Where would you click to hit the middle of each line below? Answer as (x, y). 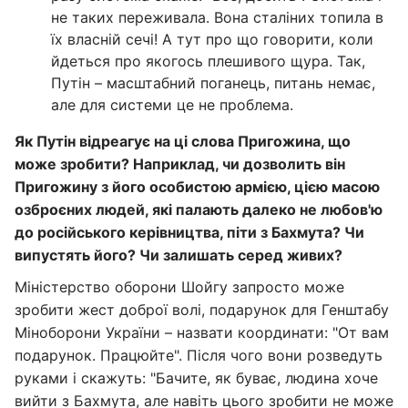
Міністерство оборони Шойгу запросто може (179, 287)
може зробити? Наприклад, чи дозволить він (180, 164)
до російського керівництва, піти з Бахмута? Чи (189, 232)
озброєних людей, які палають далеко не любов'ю (199, 209)
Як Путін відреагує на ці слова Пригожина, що (183, 141)
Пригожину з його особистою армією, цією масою (197, 187)
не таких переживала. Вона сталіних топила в (217, 17)
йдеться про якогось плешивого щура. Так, (208, 61)
